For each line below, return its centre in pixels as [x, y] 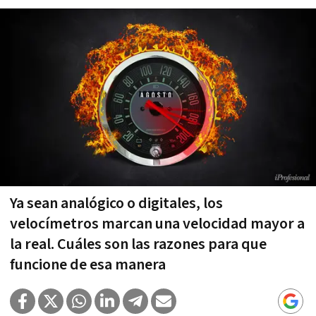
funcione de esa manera [88, 265]
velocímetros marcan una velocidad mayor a [157, 224]
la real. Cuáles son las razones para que [138, 244]
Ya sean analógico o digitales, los [116, 203]
